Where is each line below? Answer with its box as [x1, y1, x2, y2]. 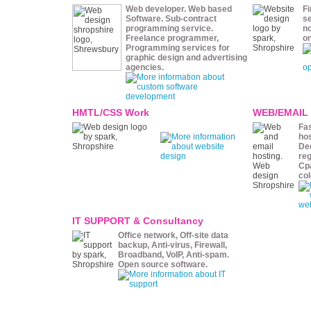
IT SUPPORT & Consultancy [72, 215, 203, 226]
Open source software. [118, 260, 208, 269]
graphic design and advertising [126, 53, 247, 62]
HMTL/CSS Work [72, 107, 149, 118]
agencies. [126, 62, 164, 72]
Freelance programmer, [126, 33, 219, 43]
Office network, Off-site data [118, 230, 228, 240]
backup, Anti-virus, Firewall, [118, 240, 227, 250]
